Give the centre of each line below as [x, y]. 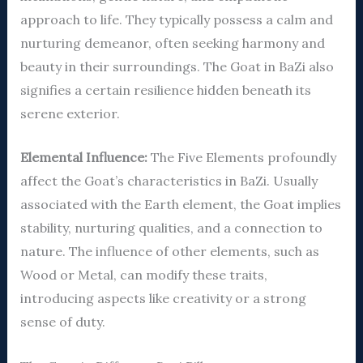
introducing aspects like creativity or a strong [163, 299]
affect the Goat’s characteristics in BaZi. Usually [169, 181]
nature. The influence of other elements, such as [169, 252]
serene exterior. [70, 113]
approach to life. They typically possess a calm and [176, 19]
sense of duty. [62, 322]
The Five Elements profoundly [241, 158]
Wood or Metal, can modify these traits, [143, 275]
